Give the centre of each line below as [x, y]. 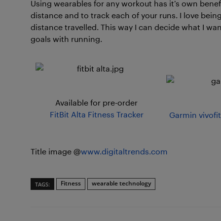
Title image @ [56, 151]
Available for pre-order [96, 102]
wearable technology [121, 183]
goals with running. [66, 39]
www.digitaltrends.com [124, 151]
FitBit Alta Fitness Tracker [96, 114]
